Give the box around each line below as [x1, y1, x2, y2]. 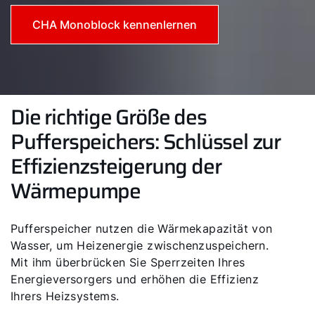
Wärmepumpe [11, 174, 141, 207]
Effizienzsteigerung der [11, 150, 221, 183]
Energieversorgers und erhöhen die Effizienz [11, 272, 259, 286]
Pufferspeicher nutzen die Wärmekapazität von [11, 221, 273, 236]
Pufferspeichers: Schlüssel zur [11, 125, 281, 158]
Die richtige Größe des [11, 101, 207, 134]
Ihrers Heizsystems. [11, 289, 120, 303]
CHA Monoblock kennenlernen [32, 18, 197, 32]
